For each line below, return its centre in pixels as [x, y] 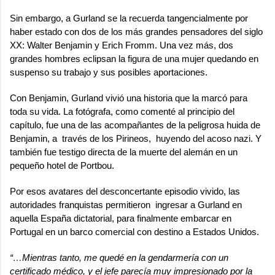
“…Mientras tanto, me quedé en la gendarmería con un [119, 257]
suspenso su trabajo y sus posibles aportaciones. [109, 72]
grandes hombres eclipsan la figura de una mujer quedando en [134, 58]
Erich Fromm [128, 45]
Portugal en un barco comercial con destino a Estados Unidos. [134, 231]
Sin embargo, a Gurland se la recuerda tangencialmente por [129, 18]
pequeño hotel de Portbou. [62, 165]
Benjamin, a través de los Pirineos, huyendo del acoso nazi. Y [136, 138]
